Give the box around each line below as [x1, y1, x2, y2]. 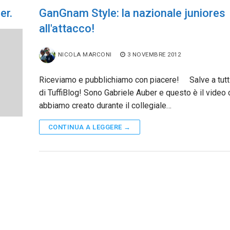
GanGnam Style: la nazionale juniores [39, 6, 225, 20]
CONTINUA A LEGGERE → [48, 123, 131, 131]
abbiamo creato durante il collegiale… [39, 100, 171, 110]
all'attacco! [39, 22, 94, 35]
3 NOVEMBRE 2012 [127, 50, 181, 58]
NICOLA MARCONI [57, 50, 112, 58]
